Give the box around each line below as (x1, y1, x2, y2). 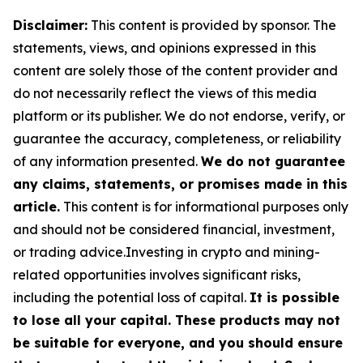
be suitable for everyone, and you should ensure (13, 334, 343, 351)
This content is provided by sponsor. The (88, 16, 336, 33)
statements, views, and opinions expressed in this (13, 39, 316, 56)
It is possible (250, 288, 340, 305)
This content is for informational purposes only (60, 198, 348, 215)
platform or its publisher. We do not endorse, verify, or (13, 107, 345, 124)
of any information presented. (13, 152, 201, 169)
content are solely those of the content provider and (13, 62, 338, 79)
